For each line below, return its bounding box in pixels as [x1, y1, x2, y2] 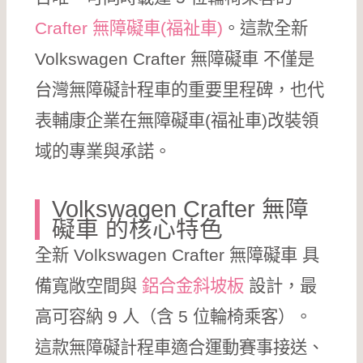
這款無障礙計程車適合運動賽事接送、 [35, 337, 325, 357]
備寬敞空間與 [35, 275, 143, 296]
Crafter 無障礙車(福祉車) [35, 18, 224, 38]
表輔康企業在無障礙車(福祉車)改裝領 [35, 110, 319, 130]
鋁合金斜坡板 [142, 275, 245, 296]
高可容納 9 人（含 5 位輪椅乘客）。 [35, 306, 313, 327]
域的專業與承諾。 [35, 141, 172, 161]
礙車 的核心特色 [52, 216, 224, 242]
